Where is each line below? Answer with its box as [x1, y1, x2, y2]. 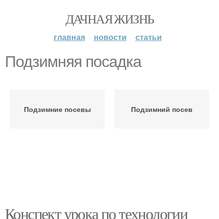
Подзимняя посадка [5, 53, 141, 70]
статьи [135, 31, 162, 43]
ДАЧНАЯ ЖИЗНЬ [65, 10, 154, 27]
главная [53, 31, 85, 43]
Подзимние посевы [23, 104, 91, 114]
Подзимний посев [131, 104, 193, 114]
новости [93, 31, 127, 43]
